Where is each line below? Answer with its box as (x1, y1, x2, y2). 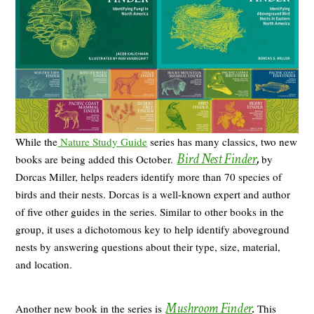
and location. (15, 257, 73, 271)
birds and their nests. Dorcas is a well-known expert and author (15, 186, 291, 201)
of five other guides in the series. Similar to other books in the (15, 204, 285, 219)
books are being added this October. (15, 151, 177, 166)
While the (15, 134, 58, 149)
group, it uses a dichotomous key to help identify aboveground (15, 221, 290, 236)
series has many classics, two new (147, 134, 298, 149)
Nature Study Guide (57, 134, 148, 149)
